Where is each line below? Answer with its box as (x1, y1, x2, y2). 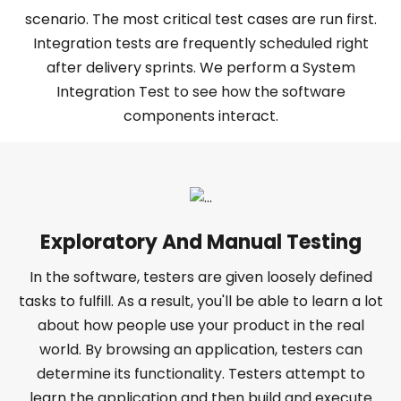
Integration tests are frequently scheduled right (32, 33, 369, 55)
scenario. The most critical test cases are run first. (24, 9, 377, 30)
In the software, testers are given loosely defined (29, 267, 372, 288)
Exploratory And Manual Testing (39, 228, 362, 257)
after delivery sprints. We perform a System (46, 57, 355, 79)
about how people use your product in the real (37, 315, 364, 337)
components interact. (123, 106, 278, 127)
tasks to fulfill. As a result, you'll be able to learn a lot (18, 291, 383, 312)
